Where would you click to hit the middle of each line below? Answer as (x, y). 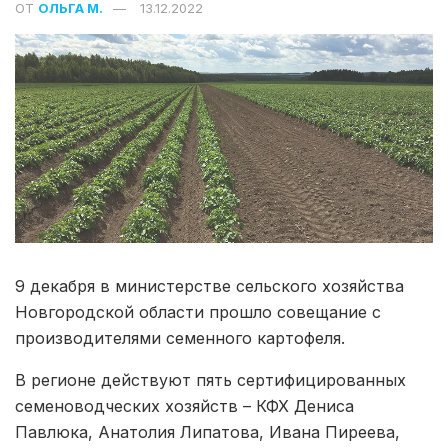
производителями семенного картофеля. (180, 338)
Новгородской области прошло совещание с (198, 312)
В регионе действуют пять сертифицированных (210, 380)
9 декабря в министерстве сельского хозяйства (209, 286)
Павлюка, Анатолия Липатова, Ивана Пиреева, (207, 432)
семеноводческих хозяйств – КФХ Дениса (184, 406)
